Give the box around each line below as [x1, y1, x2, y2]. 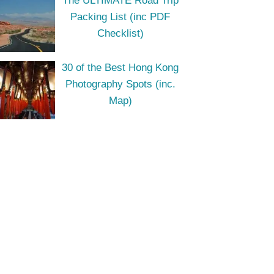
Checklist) [97, 27, 144, 39]
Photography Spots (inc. [65, 78, 176, 90]
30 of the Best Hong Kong [62, 61, 179, 73]
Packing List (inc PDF [70, 10, 171, 23]
